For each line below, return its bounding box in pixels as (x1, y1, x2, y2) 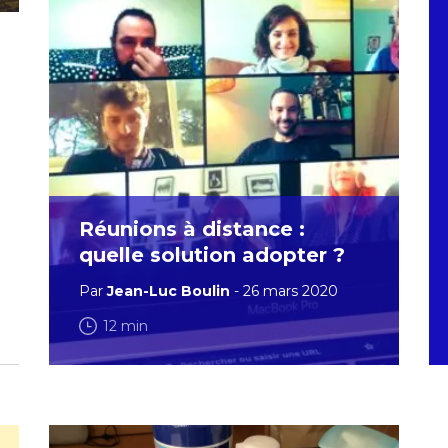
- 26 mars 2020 (230, 282, 338, 300)
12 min (103, 317, 148, 335)
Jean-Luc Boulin (107, 282, 230, 300)
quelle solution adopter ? (79, 243, 345, 267)
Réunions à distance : (79, 217, 305, 241)
